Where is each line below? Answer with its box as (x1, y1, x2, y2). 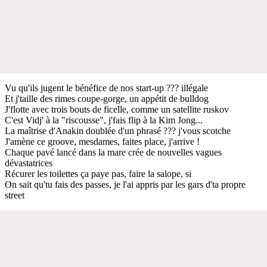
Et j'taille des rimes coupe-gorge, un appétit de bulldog (5, 93, 209, 104)
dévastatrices (5, 157, 52, 168)
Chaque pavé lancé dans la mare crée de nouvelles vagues (5, 147, 222, 157)
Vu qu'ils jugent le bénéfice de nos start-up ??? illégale (5, 82, 208, 93)
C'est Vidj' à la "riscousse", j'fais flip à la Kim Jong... (5, 114, 203, 125)
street (5, 190, 24, 200)
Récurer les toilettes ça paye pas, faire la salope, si (5, 168, 191, 179)
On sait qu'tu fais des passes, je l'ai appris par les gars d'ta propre (5, 179, 246, 190)
